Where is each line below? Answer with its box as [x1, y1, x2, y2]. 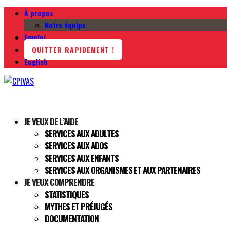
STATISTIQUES [45, 188, 89, 201]
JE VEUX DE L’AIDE [24, 115, 78, 128]
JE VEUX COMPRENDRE [24, 176, 94, 188]
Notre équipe [45, 20, 86, 30]
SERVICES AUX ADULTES [45, 127, 119, 140]
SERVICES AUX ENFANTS [45, 152, 119, 164]
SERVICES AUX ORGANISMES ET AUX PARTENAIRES [45, 164, 200, 176]
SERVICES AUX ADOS [45, 139, 108, 152]
